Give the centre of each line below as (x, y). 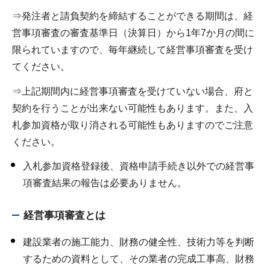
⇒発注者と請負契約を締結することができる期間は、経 (133, 16)
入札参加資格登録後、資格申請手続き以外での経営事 (139, 166)
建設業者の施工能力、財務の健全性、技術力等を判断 (139, 242)
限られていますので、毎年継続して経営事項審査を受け (133, 49)
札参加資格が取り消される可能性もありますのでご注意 (133, 125)
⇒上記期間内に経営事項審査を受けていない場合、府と (133, 91)
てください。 (41, 66)
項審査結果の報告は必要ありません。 (105, 183)
